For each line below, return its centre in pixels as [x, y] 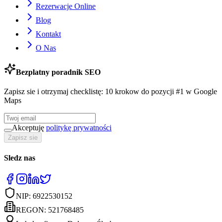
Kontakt [48, 34]
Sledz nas [20, 158]
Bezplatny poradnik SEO [58, 72]
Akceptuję [28, 128]
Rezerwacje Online [66, 6]
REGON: [32, 210]
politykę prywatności [79, 128]
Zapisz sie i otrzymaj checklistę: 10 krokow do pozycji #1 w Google [111, 92]
